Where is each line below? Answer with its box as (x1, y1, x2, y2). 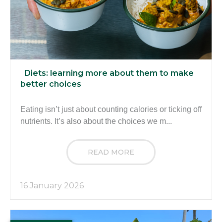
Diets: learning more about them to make (24, 68, 194, 78)
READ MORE (88, 148, 134, 157)
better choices (20, 79, 81, 89)
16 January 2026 (20, 181, 84, 191)
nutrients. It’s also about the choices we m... (20, 117, 172, 126)
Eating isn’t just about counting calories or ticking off (20, 105, 202, 114)
